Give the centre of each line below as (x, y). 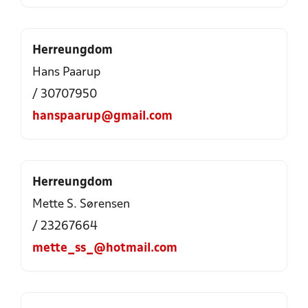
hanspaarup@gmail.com (102, 117)
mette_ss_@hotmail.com (105, 249)
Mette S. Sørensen (81, 205)
